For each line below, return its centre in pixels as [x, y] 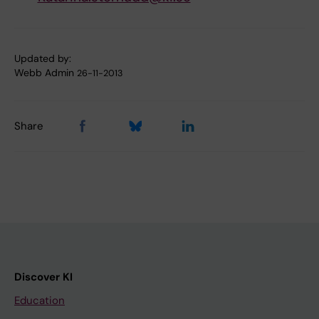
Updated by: [43, 59]
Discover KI [43, 277]
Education [40, 301]
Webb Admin [44, 73]
